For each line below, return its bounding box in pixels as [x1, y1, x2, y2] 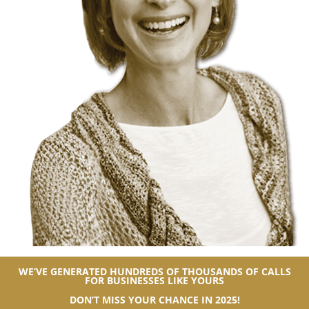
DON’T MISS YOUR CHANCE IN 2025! [69, 292, 240, 306]
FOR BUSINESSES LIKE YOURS [85, 273, 224, 287]
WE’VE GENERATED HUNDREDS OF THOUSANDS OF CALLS [18, 264, 291, 278]
